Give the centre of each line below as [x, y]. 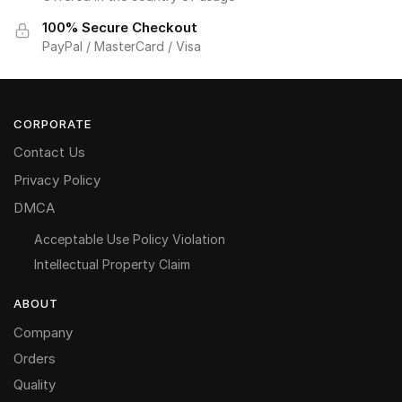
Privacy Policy [57, 179]
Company [43, 332]
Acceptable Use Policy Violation [129, 239]
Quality [35, 384]
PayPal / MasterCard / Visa [122, 47]
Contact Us [49, 152]
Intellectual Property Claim [112, 264]
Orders [35, 358]
